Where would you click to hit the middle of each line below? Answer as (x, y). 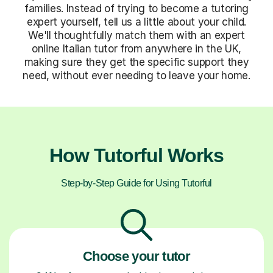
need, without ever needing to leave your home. (136, 75)
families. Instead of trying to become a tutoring (136, 8)
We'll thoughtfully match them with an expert (136, 35)
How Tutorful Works (136, 155)
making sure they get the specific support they (136, 62)
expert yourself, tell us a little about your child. (136, 22)
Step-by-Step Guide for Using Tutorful (136, 183)
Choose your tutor (136, 256)
